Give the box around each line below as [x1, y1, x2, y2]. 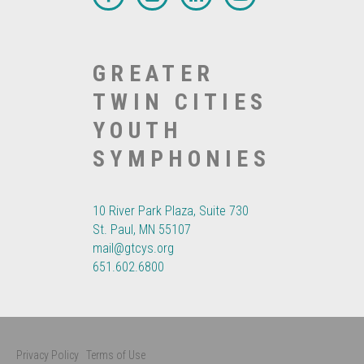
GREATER [93, 59, 215, 87]
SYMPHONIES [93, 145, 271, 172]
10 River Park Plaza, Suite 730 [93, 202, 249, 219]
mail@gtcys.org [93, 240, 174, 256]
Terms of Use [86, 348, 145, 362]
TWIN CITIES [93, 88, 268, 115]
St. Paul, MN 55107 [93, 221, 191, 237]
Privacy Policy [16, 348, 79, 362]
